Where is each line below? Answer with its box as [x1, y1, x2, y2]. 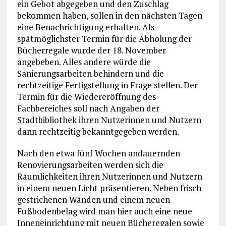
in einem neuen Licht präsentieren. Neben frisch [17, 182, 201, 194]
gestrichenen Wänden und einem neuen [17, 193, 170, 205]
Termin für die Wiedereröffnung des [17, 90, 156, 102]
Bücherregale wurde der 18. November [17, 44, 166, 56]
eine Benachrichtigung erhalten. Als [17, 21, 154, 33]
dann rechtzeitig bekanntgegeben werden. [17, 125, 179, 137]
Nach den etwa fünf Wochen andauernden [17, 147, 180, 159]
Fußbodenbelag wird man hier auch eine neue [17, 205, 192, 217]
